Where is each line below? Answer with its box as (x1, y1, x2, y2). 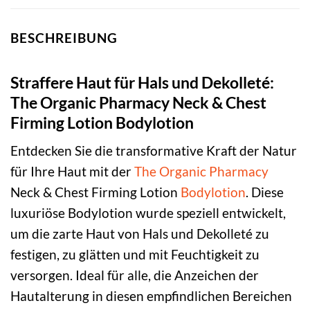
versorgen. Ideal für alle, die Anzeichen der (10, 267, 259, 284)
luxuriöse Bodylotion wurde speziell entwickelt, (10, 205, 286, 221)
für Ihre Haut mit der (10, 163, 134, 180)
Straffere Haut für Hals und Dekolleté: (10, 72, 274, 92)
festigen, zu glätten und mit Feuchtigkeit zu (10, 246, 259, 263)
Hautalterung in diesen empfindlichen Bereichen (10, 288, 292, 304)
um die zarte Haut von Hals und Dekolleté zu (10, 226, 269, 242)
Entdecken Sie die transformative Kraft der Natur (10, 143, 297, 159)
